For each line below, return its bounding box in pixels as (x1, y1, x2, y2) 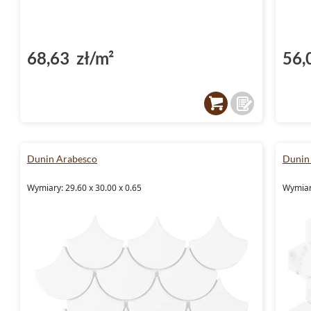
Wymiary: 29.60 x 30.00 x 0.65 (27, 181, 142, 194)
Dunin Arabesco (27, 152, 97, 165)
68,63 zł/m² (27, 47, 114, 68)
